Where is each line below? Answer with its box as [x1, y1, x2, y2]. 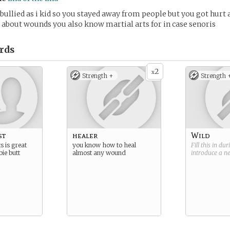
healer [72, 130, 98, 140]
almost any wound [72, 149, 126, 157]
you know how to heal [72, 141, 136, 149]
